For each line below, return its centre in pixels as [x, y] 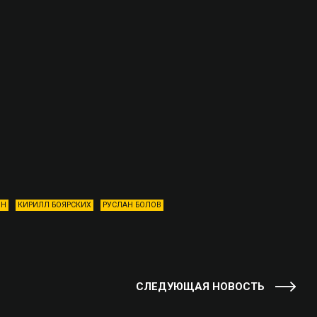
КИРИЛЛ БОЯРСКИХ [54, 204]
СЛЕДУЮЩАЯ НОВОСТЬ [200, 287]
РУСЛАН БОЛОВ [132, 204]
